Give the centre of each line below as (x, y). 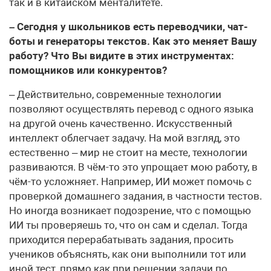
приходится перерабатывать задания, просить (121, 239)
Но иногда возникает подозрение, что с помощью (130, 210)
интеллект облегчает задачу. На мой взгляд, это (125, 138)
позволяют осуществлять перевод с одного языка (131, 109)
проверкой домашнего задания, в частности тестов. (135, 196)
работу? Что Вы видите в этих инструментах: (122, 55)
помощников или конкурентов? (88, 70)
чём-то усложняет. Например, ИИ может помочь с (130, 181)
